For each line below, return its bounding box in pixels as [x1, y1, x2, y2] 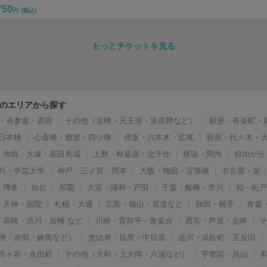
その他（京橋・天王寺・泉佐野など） [65, 116, 197, 125]
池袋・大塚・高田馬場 [3, 149, 81, 159]
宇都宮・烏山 [201, 249, 249, 259]
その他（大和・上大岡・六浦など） [65, 249, 190, 259]
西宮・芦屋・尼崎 [185, 216, 248, 225]
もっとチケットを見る [92, 41, 175, 51]
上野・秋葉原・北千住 [93, 149, 171, 159]
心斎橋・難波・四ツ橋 [34, 132, 112, 142]
